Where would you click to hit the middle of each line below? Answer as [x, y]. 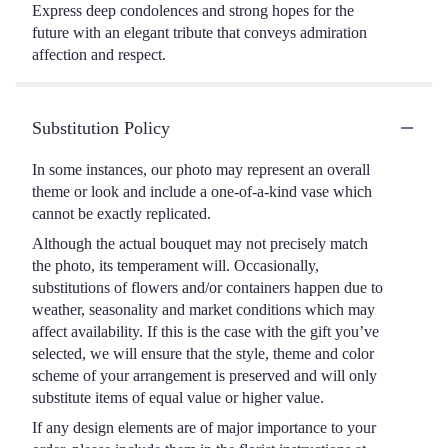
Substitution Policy [101, 127]
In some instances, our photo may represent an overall [201, 169]
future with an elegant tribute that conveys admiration [199, 32]
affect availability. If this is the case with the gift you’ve [205, 331]
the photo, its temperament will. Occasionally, [175, 265]
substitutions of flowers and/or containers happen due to [207, 287]
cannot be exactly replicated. [121, 213]
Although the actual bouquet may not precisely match [200, 243]
